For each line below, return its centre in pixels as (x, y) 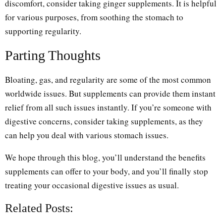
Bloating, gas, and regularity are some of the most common (108, 79)
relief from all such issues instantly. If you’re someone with (108, 107)
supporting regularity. (43, 31)
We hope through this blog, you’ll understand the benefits (105, 157)
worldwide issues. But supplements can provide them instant (110, 93)
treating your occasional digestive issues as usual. (92, 185)
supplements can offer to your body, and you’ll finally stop (107, 171)
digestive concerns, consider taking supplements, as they (104, 121)
